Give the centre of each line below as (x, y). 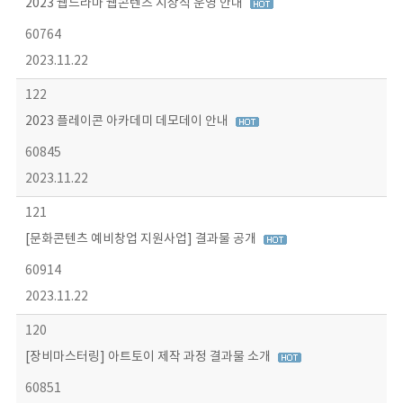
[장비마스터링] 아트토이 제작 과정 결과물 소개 (149, 357)
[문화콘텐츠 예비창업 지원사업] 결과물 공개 (142, 239)
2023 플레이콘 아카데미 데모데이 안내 (128, 121)
